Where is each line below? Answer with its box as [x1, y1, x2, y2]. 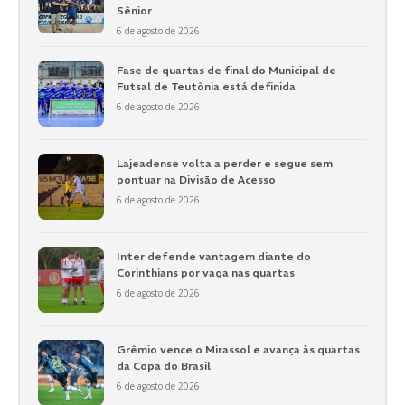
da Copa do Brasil [116, 358, 211, 372]
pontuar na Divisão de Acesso [116, 173, 276, 187]
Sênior [116, 3, 152, 17]
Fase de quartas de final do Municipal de [116, 63, 336, 78]
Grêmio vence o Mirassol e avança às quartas [116, 342, 360, 356]
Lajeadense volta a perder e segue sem [116, 156, 333, 171]
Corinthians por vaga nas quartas [116, 266, 295, 280]
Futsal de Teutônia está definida [116, 80, 296, 94]
